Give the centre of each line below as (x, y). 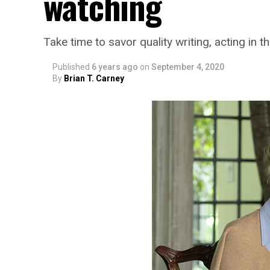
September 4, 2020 (188, 67)
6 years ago (115, 67)
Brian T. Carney (94, 78)
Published (71, 67)
